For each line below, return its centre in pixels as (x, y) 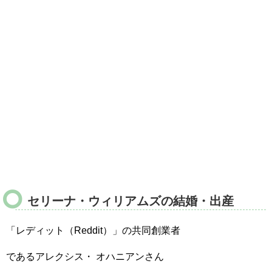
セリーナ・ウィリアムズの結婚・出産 (131, 201)
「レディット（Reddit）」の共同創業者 (93, 230)
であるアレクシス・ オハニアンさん (85, 256)
